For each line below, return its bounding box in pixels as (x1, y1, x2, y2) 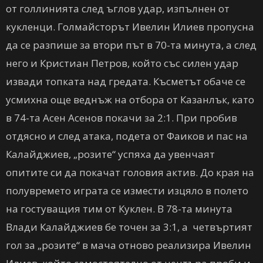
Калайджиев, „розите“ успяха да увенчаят (6, 147, 215, 161)
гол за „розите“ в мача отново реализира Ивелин (6, 238, 251, 252)
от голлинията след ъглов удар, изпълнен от (6, 2, 230, 15)
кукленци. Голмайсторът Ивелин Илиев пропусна (6, 20, 254, 33)
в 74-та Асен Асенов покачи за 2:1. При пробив (6, 111, 237, 124)
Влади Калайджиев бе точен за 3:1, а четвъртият (6, 220, 252, 234)
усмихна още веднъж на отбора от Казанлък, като (6, 93, 254, 106)
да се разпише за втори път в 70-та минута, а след (6, 38, 257, 52)
